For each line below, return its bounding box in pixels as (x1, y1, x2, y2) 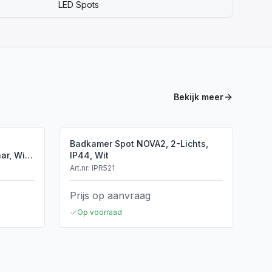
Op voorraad (77, 208, 122, 217)
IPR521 (92, 163, 115, 172)
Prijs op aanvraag (70, 189, 151, 202)
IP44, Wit (70, 150, 109, 160)
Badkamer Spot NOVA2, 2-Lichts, (70, 138, 208, 149)
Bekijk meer (174, 92, 223, 102)
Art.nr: (70, 163, 92, 172)
